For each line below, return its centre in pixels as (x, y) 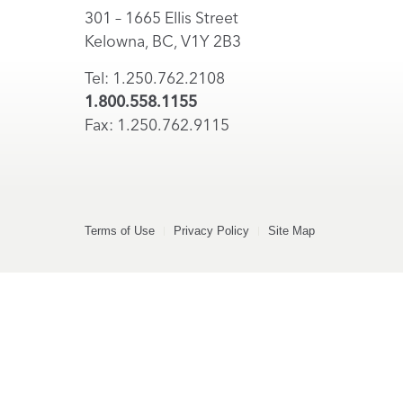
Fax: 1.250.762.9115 (157, 125)
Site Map (291, 231)
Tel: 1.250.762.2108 (154, 78)
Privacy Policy (211, 231)
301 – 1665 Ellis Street (161, 18)
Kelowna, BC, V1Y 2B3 (162, 41)
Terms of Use (119, 231)
